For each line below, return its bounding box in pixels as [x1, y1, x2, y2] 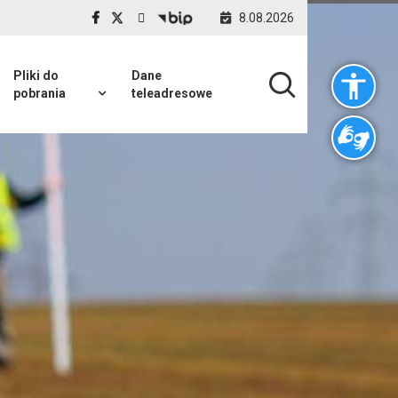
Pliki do [13, 68, 59, 83]
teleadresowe [131, 86, 212, 100]
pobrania [13, 86, 66, 100]
